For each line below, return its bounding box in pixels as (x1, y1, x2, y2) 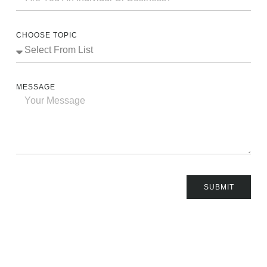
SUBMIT (203, 182, 234, 191)
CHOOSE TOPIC (15, 30, 77, 39)
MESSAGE (15, 82, 55, 91)
